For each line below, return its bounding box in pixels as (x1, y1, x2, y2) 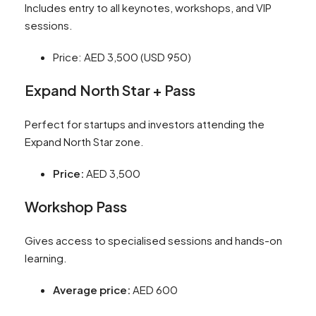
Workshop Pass (25, 197, 127, 216)
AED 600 (130, 283, 178, 297)
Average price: (53, 283, 130, 297)
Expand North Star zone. (25, 135, 144, 149)
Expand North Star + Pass (25, 81, 195, 99)
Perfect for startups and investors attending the (25, 117, 265, 131)
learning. (25, 251, 67, 265)
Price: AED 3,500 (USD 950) (53, 50, 191, 64)
